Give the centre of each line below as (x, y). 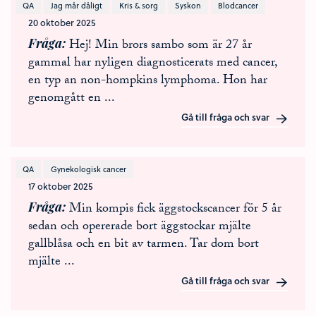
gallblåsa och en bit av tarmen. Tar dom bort (144, 245)
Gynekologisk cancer (89, 169)
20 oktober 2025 (62, 22)
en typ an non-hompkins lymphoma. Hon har (148, 81)
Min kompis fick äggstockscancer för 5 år (175, 210)
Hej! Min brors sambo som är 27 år (160, 46)
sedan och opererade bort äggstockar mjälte (140, 227)
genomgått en (66, 99)
